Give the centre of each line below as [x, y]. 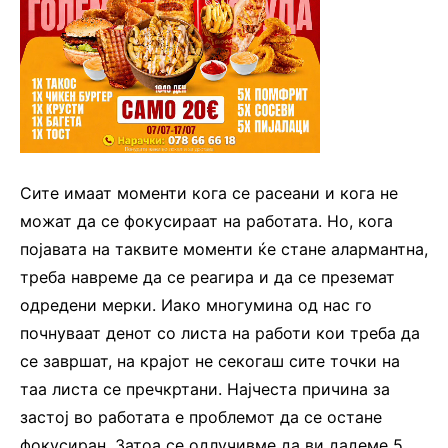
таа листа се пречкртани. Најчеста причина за [205, 388]
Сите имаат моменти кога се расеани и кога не [209, 192]
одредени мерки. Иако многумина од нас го [196, 304]
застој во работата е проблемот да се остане [201, 416]
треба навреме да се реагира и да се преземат [207, 276]
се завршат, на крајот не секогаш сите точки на [210, 360]
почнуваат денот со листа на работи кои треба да [220, 332]
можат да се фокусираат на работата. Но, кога [206, 220]
